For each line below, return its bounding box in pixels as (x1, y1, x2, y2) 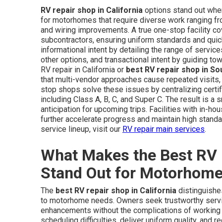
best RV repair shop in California (55, 186, 176, 195)
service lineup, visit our (41, 124, 122, 134)
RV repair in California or (41, 65, 126, 74)
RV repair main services (122, 124, 205, 134)
